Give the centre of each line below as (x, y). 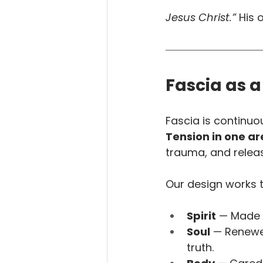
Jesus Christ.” (201, 17)
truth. (200, 247)
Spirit (201, 216)
